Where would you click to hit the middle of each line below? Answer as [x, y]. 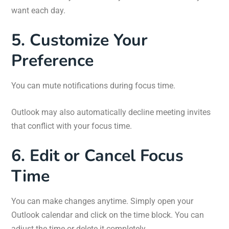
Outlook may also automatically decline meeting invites [111, 112]
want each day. [38, 11]
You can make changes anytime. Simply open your [102, 201]
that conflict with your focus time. [72, 126]
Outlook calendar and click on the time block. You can [108, 215]
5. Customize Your [79, 40]
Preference [52, 61]
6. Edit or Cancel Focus [97, 156]
